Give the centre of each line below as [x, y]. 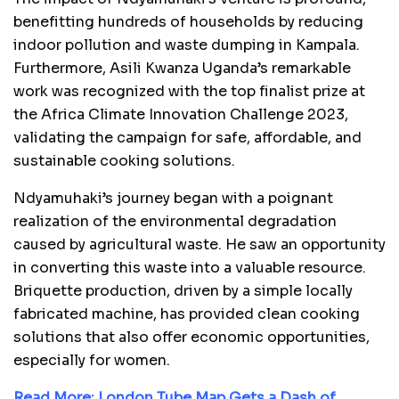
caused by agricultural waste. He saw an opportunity [199, 244]
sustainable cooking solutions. [124, 160]
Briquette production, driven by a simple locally [183, 290]
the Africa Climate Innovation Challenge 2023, [181, 114]
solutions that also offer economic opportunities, [191, 337]
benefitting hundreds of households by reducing [188, 21]
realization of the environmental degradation [175, 221]
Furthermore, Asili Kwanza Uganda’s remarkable [182, 68]
